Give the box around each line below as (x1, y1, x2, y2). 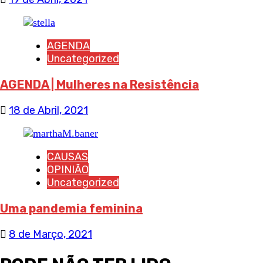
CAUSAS (47, 150, 88, 163)
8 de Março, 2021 (9, 228, 92, 241)
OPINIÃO (47, 163, 89, 176)
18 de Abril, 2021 (9, 104, 88, 117)
